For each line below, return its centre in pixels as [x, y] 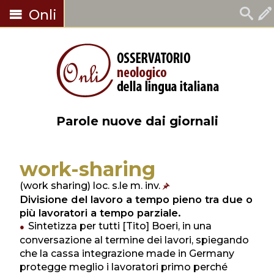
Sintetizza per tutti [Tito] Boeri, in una [120, 226]
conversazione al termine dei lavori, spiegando [134, 240]
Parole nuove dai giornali [137, 121]
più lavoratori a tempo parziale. [100, 213]
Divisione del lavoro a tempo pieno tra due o [136, 199]
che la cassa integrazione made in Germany [127, 254]
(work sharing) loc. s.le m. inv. [91, 186]
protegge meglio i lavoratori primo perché [124, 267]
